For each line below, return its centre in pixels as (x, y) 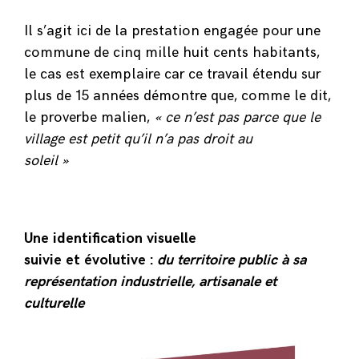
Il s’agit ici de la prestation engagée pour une (172, 31)
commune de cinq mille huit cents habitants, (172, 53)
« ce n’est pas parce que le (237, 118)
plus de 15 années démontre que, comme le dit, (177, 96)
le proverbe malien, (89, 118)
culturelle (54, 304)
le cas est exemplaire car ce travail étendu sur (172, 75)
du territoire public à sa (230, 260)
